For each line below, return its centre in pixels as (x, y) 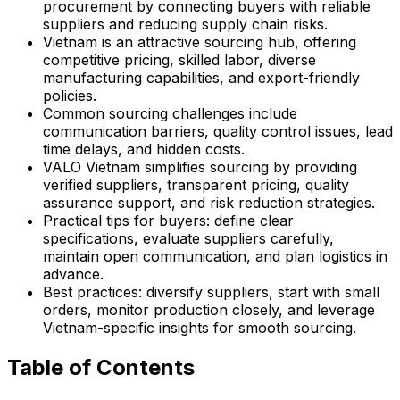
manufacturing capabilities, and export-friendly (201, 77)
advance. (73, 274)
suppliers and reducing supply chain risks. (185, 24)
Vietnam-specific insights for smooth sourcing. (200, 327)
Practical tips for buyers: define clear (168, 220)
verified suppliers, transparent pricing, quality (196, 184)
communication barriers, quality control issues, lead (218, 131)
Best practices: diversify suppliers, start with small (211, 292)
